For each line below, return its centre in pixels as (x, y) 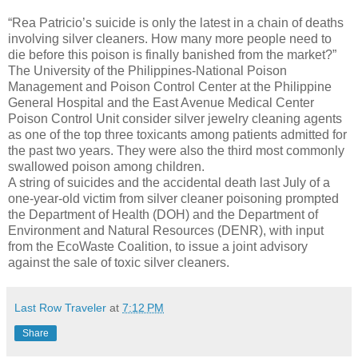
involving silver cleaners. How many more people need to (170, 38)
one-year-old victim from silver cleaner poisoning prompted (173, 198)
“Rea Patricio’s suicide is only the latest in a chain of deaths (176, 22)
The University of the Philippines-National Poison (147, 70)
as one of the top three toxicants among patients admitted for (177, 134)
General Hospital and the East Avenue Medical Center (161, 102)
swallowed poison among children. (106, 166)
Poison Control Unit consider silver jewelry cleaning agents (175, 118)
